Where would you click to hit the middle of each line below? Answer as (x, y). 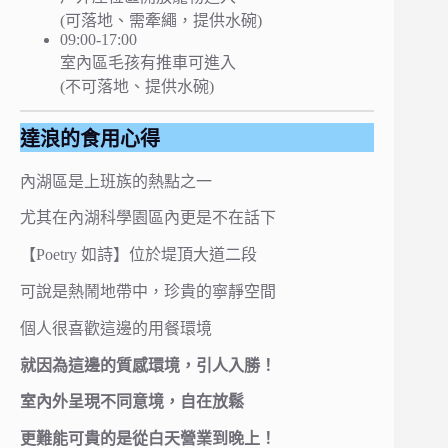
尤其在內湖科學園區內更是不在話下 (148, 218)
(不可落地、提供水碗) (137, 87)
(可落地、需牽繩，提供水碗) (161, 21)
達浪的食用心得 (90, 138)
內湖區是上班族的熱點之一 (116, 181)
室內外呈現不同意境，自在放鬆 (132, 402)
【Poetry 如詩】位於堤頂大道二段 (138, 255)
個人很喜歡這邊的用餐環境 (116, 328)
